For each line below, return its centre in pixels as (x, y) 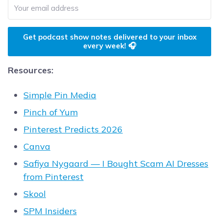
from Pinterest (54, 177)
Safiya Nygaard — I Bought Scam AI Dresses (116, 164)
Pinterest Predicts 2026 (73, 130)
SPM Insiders (50, 211)
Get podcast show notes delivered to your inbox (109, 37)
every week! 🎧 (109, 46)
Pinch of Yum (51, 112)
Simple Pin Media (60, 95)
